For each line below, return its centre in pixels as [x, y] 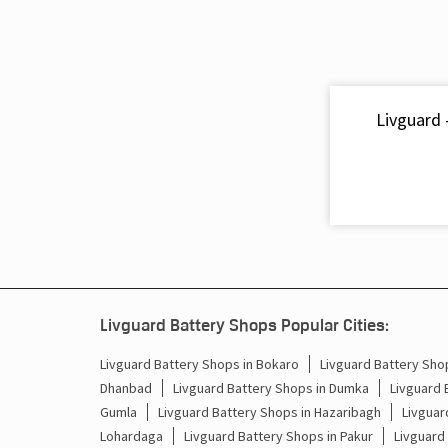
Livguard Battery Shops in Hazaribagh [269, 411]
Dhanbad [125, 387]
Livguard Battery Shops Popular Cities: [244, 324]
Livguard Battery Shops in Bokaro [199, 363]
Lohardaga [131, 435]
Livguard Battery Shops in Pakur [278, 435]
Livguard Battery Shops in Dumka [270, 387]
